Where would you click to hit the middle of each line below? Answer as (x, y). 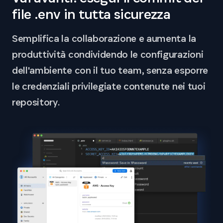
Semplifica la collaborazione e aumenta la (104, 39)
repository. (36, 102)
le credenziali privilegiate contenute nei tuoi (109, 86)
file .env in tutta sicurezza (91, 14)
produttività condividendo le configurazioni (108, 55)
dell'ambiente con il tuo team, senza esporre (110, 70)
